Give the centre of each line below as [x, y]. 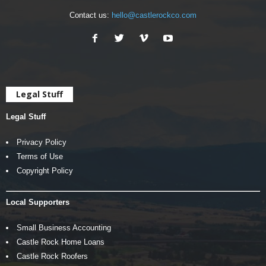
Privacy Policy [42, 142]
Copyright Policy [45, 171]
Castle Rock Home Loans [61, 242]
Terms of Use [40, 156]
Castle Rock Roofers [52, 256]
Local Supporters [38, 202]
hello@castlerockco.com [154, 15]
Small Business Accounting [64, 227]
